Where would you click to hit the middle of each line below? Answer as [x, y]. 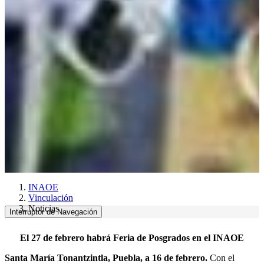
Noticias [44, 208]
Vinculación [51, 197]
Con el [222, 258]
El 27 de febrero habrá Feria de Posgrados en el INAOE [132, 237]
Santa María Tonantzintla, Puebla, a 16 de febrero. [107, 258]
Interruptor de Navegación [53, 212]
